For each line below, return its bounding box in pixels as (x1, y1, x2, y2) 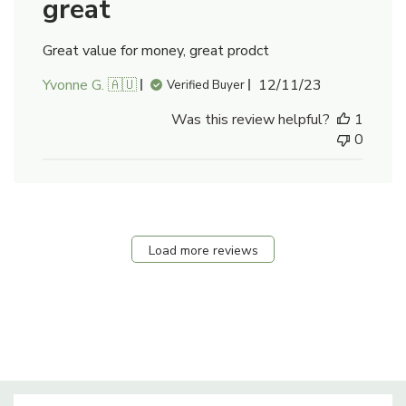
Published (289, 73, 353, 94)
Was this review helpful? (171, 109, 330, 130)
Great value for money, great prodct (43, 40, 269, 61)
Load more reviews (148, 242, 258, 260)
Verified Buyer (167, 76, 245, 93)
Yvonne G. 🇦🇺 (43, 74, 137, 95)
